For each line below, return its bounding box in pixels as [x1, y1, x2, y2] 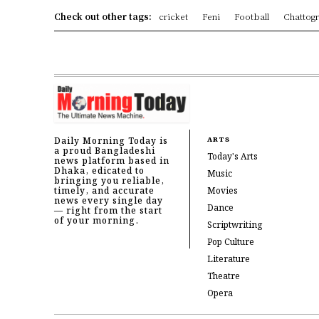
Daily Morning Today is [54, 134, 168, 148]
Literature [206, 252, 250, 266]
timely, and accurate [54, 184, 155, 198]
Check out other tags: [54, 10, 152, 23]
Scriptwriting [206, 218, 262, 232]
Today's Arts [206, 150, 258, 164]
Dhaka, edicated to [54, 164, 145, 178]
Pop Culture [206, 235, 254, 249]
